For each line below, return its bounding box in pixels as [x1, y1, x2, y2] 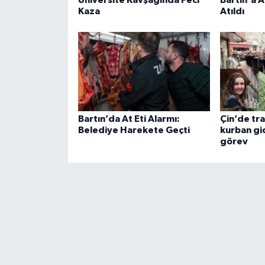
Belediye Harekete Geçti [77, 125, 190, 135]
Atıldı [219, 6, 244, 16]
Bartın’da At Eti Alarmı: [77, 114, 180, 124]
